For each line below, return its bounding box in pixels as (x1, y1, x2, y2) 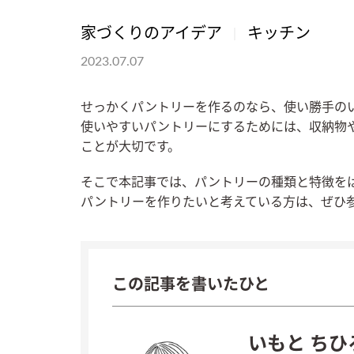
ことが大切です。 (81, 140, 180, 153)
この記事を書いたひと (112, 277, 269, 293)
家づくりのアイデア (81, 25, 222, 42)
